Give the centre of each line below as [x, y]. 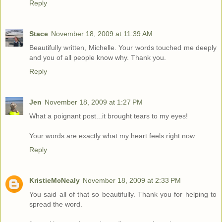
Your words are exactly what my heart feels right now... [115, 136]
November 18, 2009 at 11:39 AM [102, 33]
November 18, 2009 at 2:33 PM [132, 180]
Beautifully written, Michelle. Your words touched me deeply [123, 47]
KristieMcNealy [55, 180]
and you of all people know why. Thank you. [98, 57]
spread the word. [56, 204]
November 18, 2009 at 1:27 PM [94, 102]
